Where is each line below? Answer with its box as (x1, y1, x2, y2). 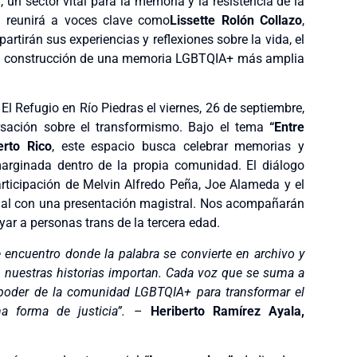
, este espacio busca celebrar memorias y (52, 139, 305, 155)
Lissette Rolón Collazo (170, 12, 303, 28)
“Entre (263, 120, 305, 135)
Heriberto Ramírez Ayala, (150, 303, 305, 319)
